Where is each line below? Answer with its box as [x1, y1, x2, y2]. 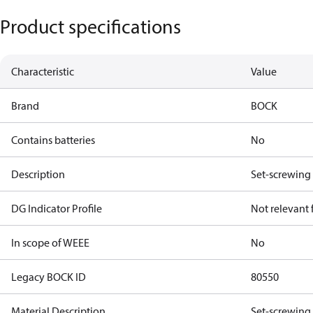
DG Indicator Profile [11, 201, 102, 215]
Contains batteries [11, 133, 95, 147]
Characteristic [11, 64, 74, 78]
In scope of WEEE [11, 235, 89, 249]
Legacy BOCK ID [11, 270, 86, 284]
